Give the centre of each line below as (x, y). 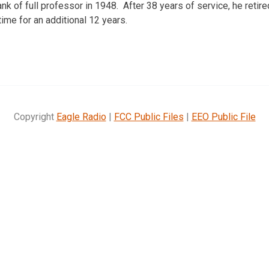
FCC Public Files (149, 116)
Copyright (35, 116)
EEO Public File (223, 116)
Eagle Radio (81, 116)
